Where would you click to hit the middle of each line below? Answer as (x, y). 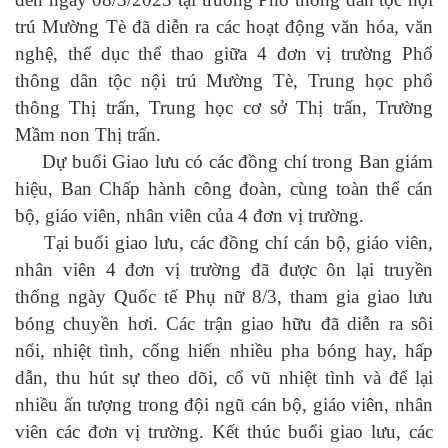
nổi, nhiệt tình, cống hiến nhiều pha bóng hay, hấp (224, 350)
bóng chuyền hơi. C (97, 323)
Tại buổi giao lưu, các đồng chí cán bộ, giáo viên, (224, 242)
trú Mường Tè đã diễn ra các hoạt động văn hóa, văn (224, 26)
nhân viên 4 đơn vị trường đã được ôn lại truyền (224, 269)
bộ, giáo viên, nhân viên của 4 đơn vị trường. (189, 215)
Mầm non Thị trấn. (88, 134)
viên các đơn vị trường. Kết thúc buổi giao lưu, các (224, 431)
